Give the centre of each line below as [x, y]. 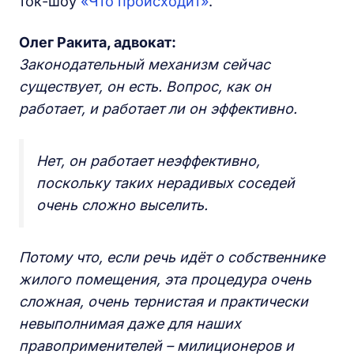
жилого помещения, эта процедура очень [165, 279]
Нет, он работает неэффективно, [148, 161]
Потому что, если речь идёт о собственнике [172, 257]
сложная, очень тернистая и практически [164, 301]
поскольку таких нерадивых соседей [166, 183]
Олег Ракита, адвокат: [98, 42]
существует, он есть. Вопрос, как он [145, 87]
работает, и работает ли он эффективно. [158, 109]
